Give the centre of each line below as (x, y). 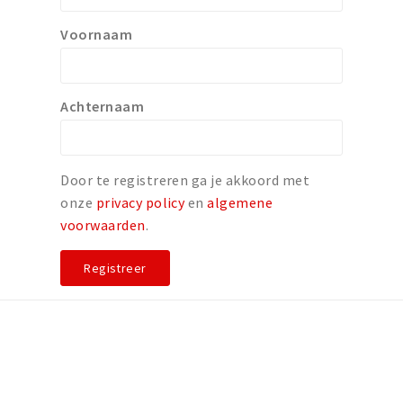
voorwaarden (103, 225)
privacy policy (140, 202)
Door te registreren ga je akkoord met (185, 180)
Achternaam (103, 106)
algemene (240, 202)
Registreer (115, 268)
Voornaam (97, 34)
